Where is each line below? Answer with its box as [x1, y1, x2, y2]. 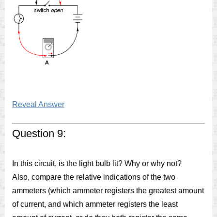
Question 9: [12, 127, 66, 139]
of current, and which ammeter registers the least [12, 200, 178, 208]
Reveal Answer [12, 100, 64, 108]
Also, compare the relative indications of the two [12, 173, 175, 181]
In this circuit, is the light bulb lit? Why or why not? [12, 159, 182, 168]
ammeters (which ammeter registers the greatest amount [12, 186, 204, 195]
